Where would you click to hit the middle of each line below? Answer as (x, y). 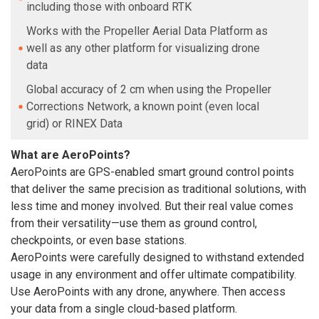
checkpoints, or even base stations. (100, 240)
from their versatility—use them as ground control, (134, 223)
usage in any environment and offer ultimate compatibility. (153, 274)
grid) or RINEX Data (74, 123)
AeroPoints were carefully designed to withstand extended (157, 257)
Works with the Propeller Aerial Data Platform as (147, 31)
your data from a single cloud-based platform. (124, 308)
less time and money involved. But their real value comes (152, 206)
